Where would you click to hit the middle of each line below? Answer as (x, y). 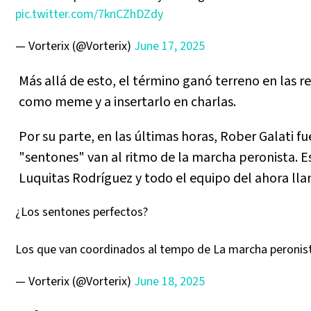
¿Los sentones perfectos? (82, 212)
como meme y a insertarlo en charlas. (127, 102)
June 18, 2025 (169, 282)
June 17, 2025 (169, 47)
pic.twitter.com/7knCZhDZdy (89, 15)
